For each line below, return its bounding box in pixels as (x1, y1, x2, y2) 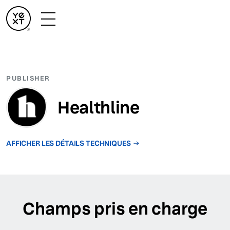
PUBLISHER (6, 74, 50, 83)
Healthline (57, 96, 140, 119)
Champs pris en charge (23, 198, 207, 220)
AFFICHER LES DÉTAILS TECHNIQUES (6, 139, 131, 148)
